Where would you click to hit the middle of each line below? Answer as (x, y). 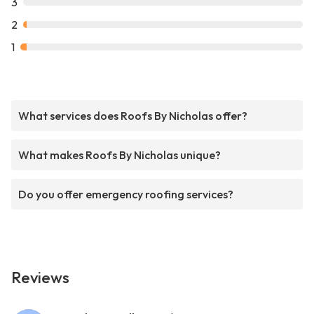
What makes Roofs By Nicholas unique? (120, 155)
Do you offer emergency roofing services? (126, 194)
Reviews (40, 278)
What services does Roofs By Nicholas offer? (133, 116)
